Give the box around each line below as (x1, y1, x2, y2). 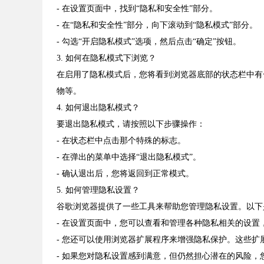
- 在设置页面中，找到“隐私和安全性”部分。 (57, 4, 217, 14)
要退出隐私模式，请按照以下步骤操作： (57, 120, 205, 129)
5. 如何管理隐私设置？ (57, 186, 140, 195)
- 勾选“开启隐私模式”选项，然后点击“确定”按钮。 (57, 37, 241, 47)
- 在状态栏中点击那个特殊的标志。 (57, 136, 186, 146)
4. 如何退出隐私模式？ (57, 103, 140, 113)
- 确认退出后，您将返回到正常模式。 (57, 169, 194, 179)
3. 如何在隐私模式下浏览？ (57, 54, 156, 63)
